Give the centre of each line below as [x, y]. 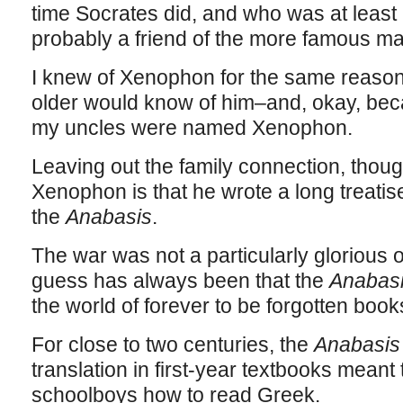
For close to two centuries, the [172, 345]
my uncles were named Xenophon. [192, 128]
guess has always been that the [180, 281]
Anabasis [108, 217]
